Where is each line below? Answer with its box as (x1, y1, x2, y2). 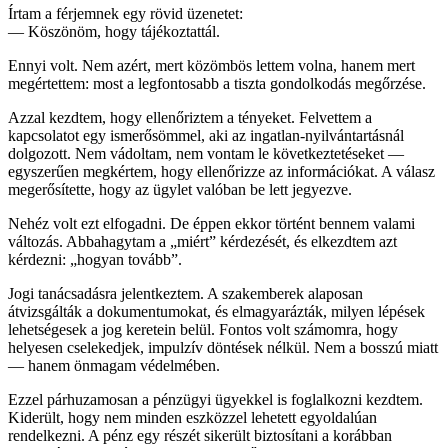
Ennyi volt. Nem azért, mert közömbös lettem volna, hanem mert (8, 56, 415, 74)
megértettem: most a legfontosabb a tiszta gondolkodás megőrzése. (8, 74, 426, 92)
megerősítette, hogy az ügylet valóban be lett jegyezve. (8, 180, 352, 198)
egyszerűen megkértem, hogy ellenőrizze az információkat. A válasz (8, 162, 435, 180)
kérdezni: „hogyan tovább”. (8, 250, 182, 268)
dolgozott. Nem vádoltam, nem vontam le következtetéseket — (8, 144, 404, 162)
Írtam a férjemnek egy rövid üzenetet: (8, 4, 243, 22)
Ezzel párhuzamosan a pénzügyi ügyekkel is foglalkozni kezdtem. (8, 390, 423, 408)
